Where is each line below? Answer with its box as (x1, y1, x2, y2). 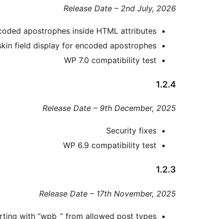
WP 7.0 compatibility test (64, 55, 156, 65)
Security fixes (106, 126, 156, 136)
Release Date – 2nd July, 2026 (64, 3, 176, 13)
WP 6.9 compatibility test (63, 140, 156, 151)
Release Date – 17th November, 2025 (39, 189, 176, 199)
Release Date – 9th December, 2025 (43, 103, 176, 113)
